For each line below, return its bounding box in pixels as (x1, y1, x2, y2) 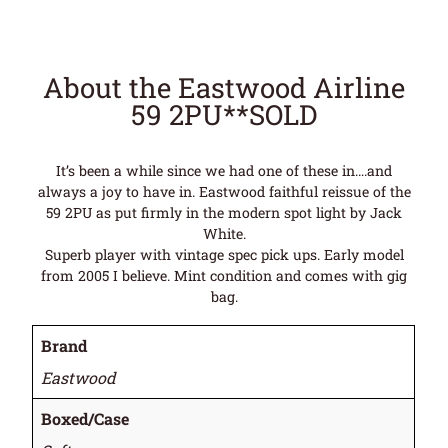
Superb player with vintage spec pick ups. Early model (44, 244, 404, 264)
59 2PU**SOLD (131, 95, 317, 132)
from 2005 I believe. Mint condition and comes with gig (41, 265, 407, 285)
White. (202, 223, 246, 243)
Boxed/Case (41, 408, 130, 430)
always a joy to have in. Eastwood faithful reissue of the (37, 181, 411, 201)
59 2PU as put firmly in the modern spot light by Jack (46, 202, 402, 222)
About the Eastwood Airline (43, 68, 405, 105)
